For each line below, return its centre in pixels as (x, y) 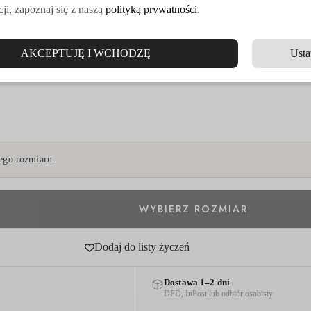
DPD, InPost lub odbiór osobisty (219, 293)
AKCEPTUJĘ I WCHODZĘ (85, 53)
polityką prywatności (151, 9)
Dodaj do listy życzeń (142, 247)
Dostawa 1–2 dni (197, 282)
